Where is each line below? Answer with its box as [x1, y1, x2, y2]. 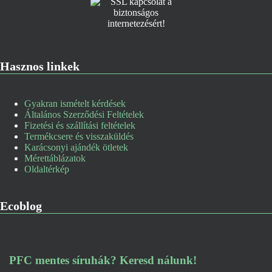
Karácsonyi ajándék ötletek [24, 142, 128, 152]
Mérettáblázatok [24, 153, 86, 163]
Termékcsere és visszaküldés [24, 131, 134, 141]
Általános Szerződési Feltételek [24, 109, 144, 120]
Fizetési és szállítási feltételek [24, 120, 135, 131]
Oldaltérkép [24, 164, 69, 174]
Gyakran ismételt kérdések [24, 98, 126, 109]
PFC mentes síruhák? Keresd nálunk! [9, 254, 197, 267]
